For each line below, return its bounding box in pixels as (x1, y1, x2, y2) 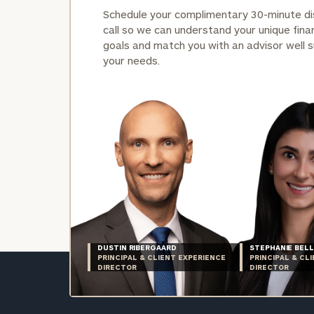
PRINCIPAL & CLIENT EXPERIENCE (97, 253, 226, 262)
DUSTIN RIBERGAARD (97, 243, 177, 252)
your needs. (102, 54, 160, 67)
